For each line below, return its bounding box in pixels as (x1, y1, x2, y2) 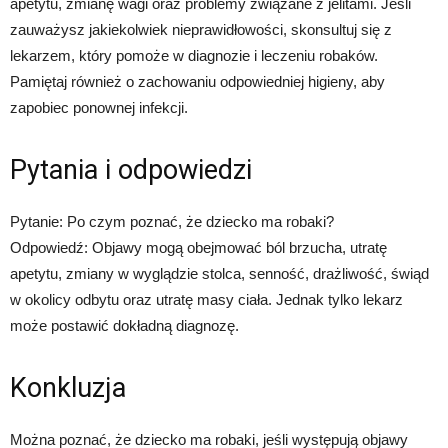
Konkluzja (10, 372, 126, 405)
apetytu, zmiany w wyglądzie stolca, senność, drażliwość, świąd (10, 265, 429, 283)
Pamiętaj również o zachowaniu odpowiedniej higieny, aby (10, 73, 385, 91)
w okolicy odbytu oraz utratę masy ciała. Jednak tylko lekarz (10, 291, 403, 309)
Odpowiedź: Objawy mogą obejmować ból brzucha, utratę (10, 239, 387, 257)
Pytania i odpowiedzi (10, 154, 252, 187)
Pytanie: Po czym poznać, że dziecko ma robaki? (10, 213, 334, 231)
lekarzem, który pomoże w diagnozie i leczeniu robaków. (10, 47, 378, 65)
